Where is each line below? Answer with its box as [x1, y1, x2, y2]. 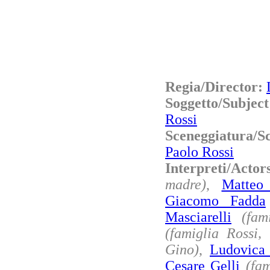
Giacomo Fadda [165, 192, 266, 209]
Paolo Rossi [165, 143, 234, 160]
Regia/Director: [165, 78, 266, 95]
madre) [165, 176, 206, 192]
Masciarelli [165, 209, 231, 225]
